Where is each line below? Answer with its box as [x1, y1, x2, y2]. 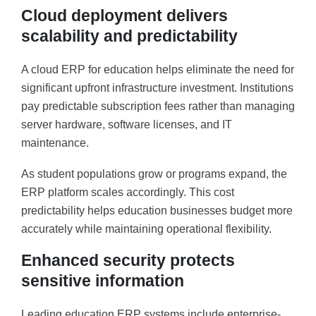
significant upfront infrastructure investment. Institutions [21, 82, 293, 95]
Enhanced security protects [21, 251, 235, 270]
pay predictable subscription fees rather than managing [21, 100, 295, 113]
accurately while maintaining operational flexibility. [21, 222, 272, 235]
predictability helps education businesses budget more [21, 204, 293, 217]
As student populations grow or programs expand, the [21, 167, 287, 180]
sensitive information [21, 272, 184, 291]
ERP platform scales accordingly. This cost [21, 186, 234, 198]
